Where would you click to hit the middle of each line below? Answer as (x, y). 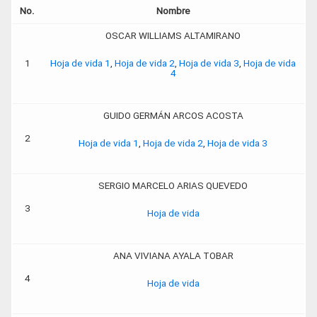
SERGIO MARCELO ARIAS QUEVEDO (173, 185)
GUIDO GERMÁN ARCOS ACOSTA (173, 115)
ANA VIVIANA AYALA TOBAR (173, 255)
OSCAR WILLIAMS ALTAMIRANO (173, 35)
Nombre (173, 11)
